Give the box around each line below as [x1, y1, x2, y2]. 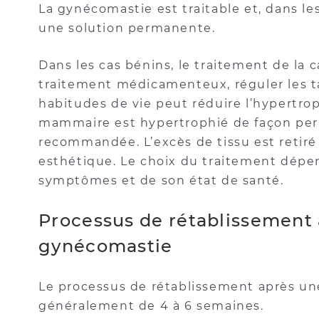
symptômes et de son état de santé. [38, 174, 284, 187]
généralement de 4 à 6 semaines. [38, 299, 264, 313]
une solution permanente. [38, 21, 216, 35]
